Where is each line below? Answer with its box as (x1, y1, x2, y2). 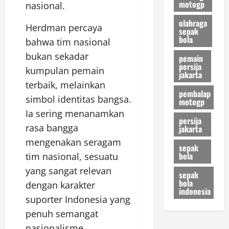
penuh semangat (26, 208, 98, 220)
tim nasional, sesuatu (26, 150, 118, 163)
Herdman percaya (26, 21, 102, 34)
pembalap (178, 87, 211, 100)
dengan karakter (26, 179, 95, 192)
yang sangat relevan (26, 165, 111, 177)
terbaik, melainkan (26, 79, 105, 91)
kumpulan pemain (26, 64, 104, 77)
